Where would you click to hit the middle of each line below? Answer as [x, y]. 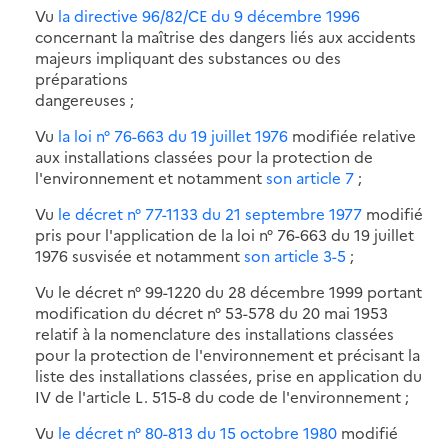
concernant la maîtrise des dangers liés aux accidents [225, 36]
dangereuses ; [84, 99]
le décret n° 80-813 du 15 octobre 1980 [197, 432]
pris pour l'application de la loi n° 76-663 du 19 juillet [224, 234]
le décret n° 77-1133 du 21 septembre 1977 [210, 213]
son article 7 [310, 177]
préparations [81, 78]
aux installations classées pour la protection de [204, 156]
